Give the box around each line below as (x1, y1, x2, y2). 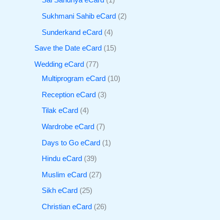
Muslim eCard (42, 170, 87, 179)
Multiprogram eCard (42, 75, 106, 82)
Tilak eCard (42, 107, 78, 115)
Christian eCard (42, 203, 92, 211)
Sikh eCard (42, 187, 78, 195)
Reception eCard (42, 90, 96, 99)
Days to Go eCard (42, 138, 100, 147)
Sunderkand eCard (42, 28, 102, 36)
